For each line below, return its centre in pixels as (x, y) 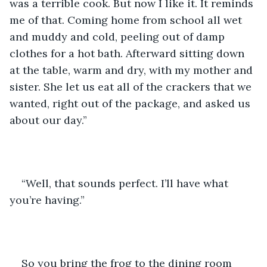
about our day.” (48, 120)
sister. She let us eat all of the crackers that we (132, 86)
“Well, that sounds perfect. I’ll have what (126, 183)
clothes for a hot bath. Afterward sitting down (128, 53)
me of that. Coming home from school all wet (127, 20)
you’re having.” (47, 200)
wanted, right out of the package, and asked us (131, 103)
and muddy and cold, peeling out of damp (119, 36)
